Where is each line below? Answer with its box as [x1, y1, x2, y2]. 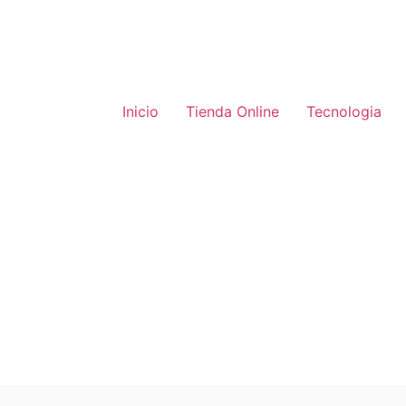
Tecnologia [306, 101, 382, 121]
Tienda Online [186, 101, 279, 121]
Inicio [122, 101, 159, 121]
